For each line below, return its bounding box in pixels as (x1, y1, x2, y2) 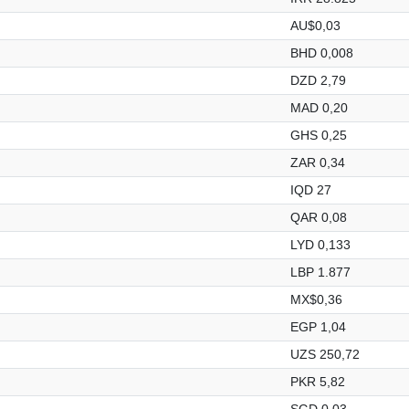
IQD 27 (290, 182, 331, 197)
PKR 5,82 (290, 373, 345, 389)
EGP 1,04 (290, 319, 346, 334)
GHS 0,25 (290, 127, 347, 142)
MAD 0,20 (290, 100, 348, 115)
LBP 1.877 (290, 264, 351, 279)
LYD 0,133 (290, 236, 351, 252)
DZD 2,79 (290, 72, 346, 88)
